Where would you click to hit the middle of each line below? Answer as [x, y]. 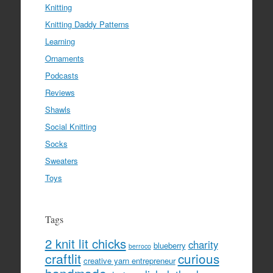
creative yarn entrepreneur [129, 261]
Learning [60, 41]
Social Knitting [70, 127]
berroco [140, 246]
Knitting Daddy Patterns [87, 24]
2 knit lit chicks [85, 244]
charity [203, 245]
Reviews [60, 93]
